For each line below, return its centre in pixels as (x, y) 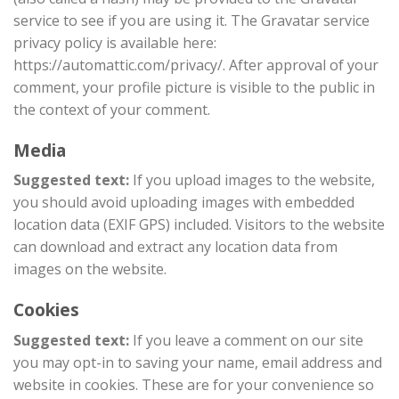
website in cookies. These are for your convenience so (194, 384)
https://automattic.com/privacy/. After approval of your (196, 65)
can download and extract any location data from (175, 247)
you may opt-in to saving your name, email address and (198, 362)
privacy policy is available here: (115, 42)
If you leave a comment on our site (248, 340)
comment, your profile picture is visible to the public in (194, 87)
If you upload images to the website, (254, 180)
